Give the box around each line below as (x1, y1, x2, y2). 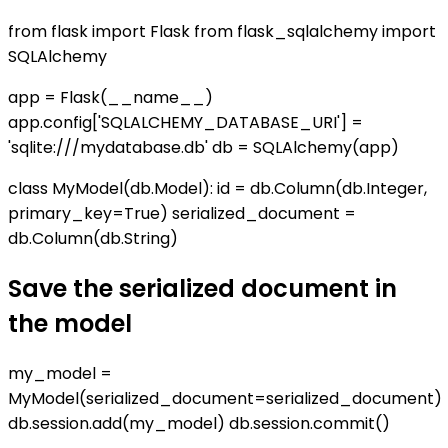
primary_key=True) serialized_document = (8, 201, 356, 225)
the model (8, 306, 132, 340)
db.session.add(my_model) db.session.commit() (8, 411, 390, 435)
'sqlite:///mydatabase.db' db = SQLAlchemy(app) (8, 135, 399, 159)
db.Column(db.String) (8, 226, 178, 250)
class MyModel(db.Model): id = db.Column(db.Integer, (8, 176, 427, 200)
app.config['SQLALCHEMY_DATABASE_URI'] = (8, 110, 363, 134)
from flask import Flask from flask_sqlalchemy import (8, 19, 436, 43)
